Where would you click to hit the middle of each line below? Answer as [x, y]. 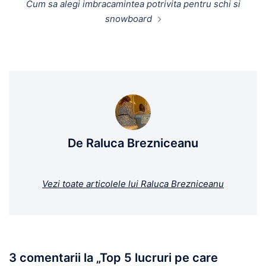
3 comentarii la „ [54, 257]
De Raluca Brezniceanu [133, 143]
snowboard [128, 18]
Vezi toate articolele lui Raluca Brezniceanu [133, 183]
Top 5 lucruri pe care [159, 257]
